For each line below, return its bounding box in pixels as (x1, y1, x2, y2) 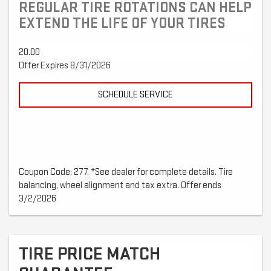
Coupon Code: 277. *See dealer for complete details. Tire (19, 166, 233, 178)
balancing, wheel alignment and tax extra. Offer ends (19, 180, 221, 192)
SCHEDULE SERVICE (98, 89, 173, 101)
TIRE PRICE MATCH (19, 243, 160, 266)
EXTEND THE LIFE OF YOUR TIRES (19, 15, 226, 33)
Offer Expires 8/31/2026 (19, 60, 111, 72)
